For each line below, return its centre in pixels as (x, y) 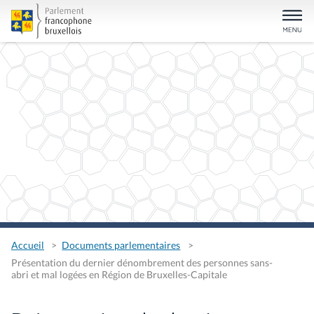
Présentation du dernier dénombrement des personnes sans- (142, 262)
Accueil (28, 245)
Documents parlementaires (121, 245)
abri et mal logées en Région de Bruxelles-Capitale (119, 274)
